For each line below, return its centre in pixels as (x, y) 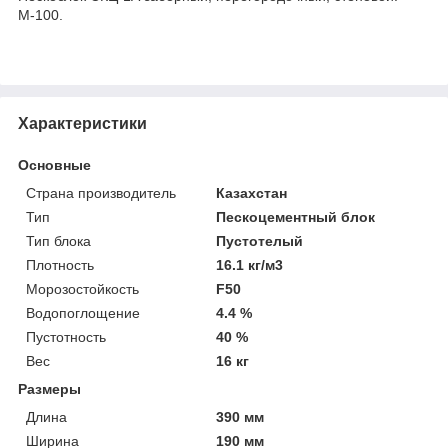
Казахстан (252, 192)
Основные (54, 164)
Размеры (49, 388)
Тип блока (58, 240)
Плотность (60, 264)
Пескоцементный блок (296, 216)
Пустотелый (260, 240)
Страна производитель (101, 192)
